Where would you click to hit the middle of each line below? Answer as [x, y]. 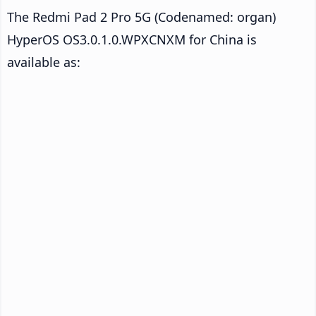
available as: [44, 62]
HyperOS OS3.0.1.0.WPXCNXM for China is [132, 39]
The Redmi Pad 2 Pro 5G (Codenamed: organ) [141, 17]
